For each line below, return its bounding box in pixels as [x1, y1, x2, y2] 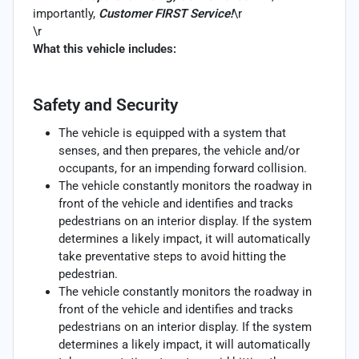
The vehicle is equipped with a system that [58, 125, 286, 140]
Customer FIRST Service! [99, 6, 233, 21]
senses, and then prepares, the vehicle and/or [58, 143, 300, 158]
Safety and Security [33, 95, 178, 115]
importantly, [33, 6, 99, 21]
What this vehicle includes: [33, 41, 176, 56]
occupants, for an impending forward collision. [58, 160, 307, 175]
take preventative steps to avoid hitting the [58, 248, 286, 264]
